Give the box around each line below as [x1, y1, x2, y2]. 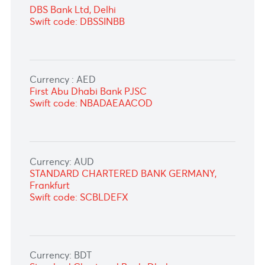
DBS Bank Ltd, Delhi [33, 121, 129, 135]
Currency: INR [33, 69, 99, 82]
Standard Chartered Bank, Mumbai [33, 82, 204, 96]
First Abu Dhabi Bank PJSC [33, 212, 163, 226]
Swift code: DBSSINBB [33, 134, 139, 148]
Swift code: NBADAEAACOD [33, 225, 170, 239]
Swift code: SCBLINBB [33, 95, 141, 109]
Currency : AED [33, 199, 106, 213]
